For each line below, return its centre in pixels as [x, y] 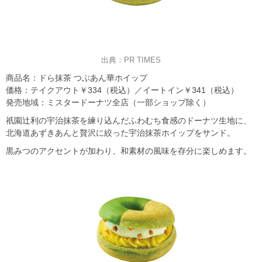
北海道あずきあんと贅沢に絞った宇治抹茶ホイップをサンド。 [120, 133]
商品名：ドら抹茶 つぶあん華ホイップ [77, 78]
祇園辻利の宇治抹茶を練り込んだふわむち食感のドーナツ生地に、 [129, 121]
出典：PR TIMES [131, 60]
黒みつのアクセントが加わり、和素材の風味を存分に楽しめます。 [129, 151]
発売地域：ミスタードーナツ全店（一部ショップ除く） [108, 103]
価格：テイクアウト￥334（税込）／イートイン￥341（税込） [122, 90]
